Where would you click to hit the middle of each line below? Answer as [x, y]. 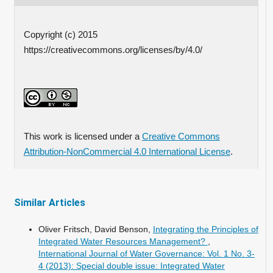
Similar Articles [49, 202]
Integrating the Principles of [205, 229]
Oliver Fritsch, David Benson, [95, 229]
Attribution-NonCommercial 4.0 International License [127, 152]
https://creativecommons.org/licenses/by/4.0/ [113, 50]
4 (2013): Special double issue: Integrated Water [131, 265]
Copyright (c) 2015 [60, 35]
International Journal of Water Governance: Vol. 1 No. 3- [146, 253]
